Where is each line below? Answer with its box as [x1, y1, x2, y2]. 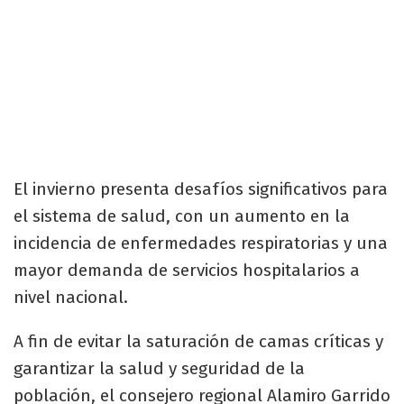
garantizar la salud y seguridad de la [14, 357, 305, 379]
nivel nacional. [14, 286, 128, 308]
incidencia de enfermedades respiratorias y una [14, 232, 388, 253]
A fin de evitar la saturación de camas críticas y [14, 330, 383, 352]
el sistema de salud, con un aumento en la [14, 205, 350, 226]
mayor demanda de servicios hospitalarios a [14, 259, 360, 280]
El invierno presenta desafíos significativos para [14, 178, 388, 199]
